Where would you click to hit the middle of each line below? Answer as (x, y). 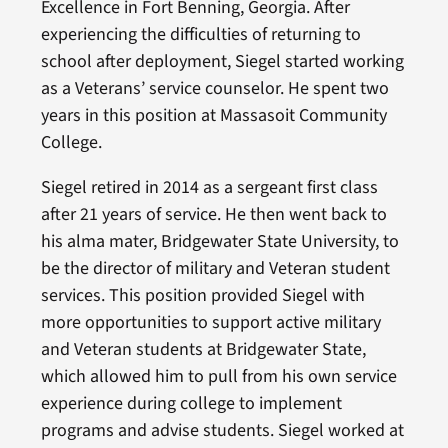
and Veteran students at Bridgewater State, (203, 350)
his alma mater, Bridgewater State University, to (219, 242)
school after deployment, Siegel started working (222, 62)
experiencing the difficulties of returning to (200, 35)
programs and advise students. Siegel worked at (222, 431)
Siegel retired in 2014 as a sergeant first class (209, 188)
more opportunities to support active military (210, 323)
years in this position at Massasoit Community (213, 116)
